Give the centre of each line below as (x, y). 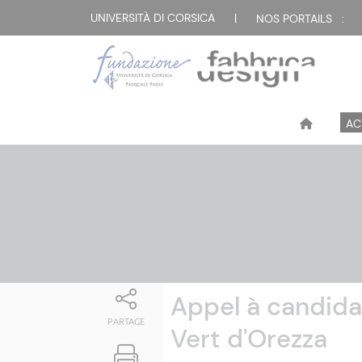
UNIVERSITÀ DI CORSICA (153, 18)
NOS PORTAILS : (300, 19)
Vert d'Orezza (248, 339)
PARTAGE (126, 322)
